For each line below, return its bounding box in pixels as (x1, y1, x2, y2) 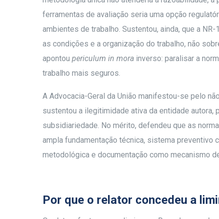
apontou (43, 53, 72, 63)
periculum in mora (72, 53, 134, 63)
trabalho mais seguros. (43, 68, 120, 78)
